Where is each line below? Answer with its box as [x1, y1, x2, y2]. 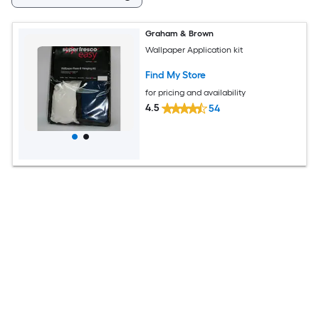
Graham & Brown [145, 28, 214, 38]
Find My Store [145, 68, 206, 81]
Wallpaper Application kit [145, 44, 244, 55]
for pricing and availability [145, 87, 246, 98]
